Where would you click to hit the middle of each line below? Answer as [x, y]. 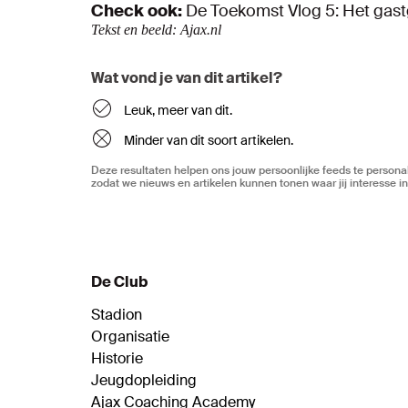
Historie [117, 358]
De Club [119, 281]
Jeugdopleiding [144, 380]
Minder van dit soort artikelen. [209, 140]
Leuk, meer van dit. [178, 110]
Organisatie [130, 336]
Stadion [117, 314]
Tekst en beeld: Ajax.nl [156, 29]
